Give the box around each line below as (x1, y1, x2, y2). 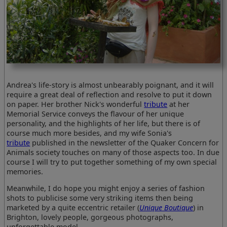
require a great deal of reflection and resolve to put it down (7, 89, 212, 99)
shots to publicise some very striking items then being (7, 193, 194, 203)
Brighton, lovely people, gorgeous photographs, (7, 212, 174, 222)
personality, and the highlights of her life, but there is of (7, 118, 201, 128)
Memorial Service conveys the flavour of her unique (7, 108, 184, 119)
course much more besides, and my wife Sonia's (7, 128, 172, 138)
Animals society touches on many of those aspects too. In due (7, 147, 220, 157)
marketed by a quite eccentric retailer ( (7, 202, 140, 212)
